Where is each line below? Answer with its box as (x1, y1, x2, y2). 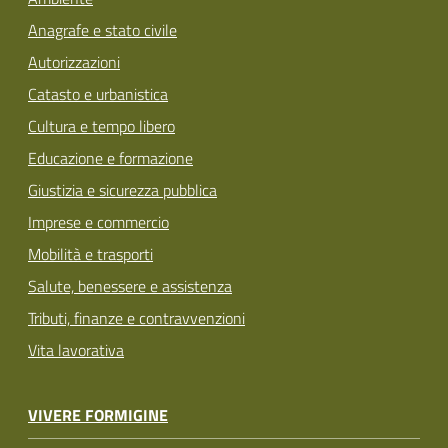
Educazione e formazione (28, 146, 193, 171)
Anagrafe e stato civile (28, 18, 177, 43)
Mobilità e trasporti (28, 242, 153, 267)
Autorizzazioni (28, 50, 120, 75)
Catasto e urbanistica (28, 82, 168, 107)
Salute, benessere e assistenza (28, 274, 232, 299)
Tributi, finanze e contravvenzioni (28, 306, 245, 331)
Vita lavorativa (28, 338, 124, 363)
